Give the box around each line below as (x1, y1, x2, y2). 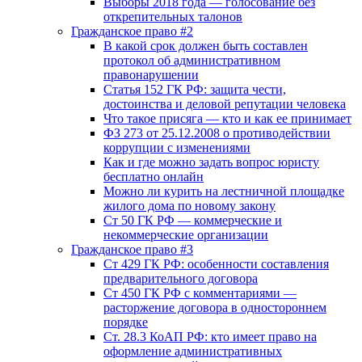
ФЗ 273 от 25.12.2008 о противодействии (103, 126, 330, 140)
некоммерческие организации (103, 228, 268, 242)
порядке (103, 315, 148, 329)
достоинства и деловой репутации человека (103, 97, 346, 111)
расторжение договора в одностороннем (103, 301, 326, 314)
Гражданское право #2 (71, 24, 193, 38)
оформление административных (103, 344, 282, 358)
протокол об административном (103, 53, 280, 67)
